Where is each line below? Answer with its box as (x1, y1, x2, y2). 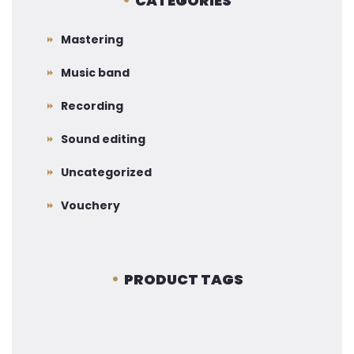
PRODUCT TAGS (123, 269, 243, 289)
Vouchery (61, 198, 120, 213)
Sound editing (61, 131, 145, 147)
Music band (61, 65, 130, 81)
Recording (61, 98, 123, 114)
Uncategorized (61, 164, 152, 180)
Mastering (61, 32, 123, 47)
